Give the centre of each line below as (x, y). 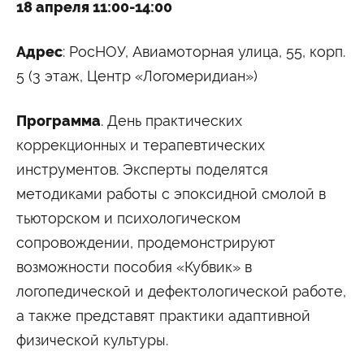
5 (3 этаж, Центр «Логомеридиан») (137, 76)
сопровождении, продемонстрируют (146, 242)
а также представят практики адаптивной (163, 315)
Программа (58, 121)
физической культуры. (92, 340)
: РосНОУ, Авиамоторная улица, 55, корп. (204, 51)
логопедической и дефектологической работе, (181, 291)
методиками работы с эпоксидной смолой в (171, 193)
